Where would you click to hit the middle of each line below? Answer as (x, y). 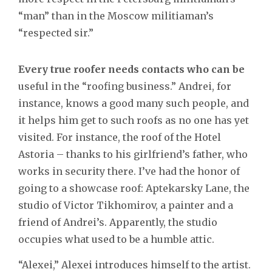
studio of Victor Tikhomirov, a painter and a (126, 205)
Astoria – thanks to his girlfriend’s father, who (133, 154)
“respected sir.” (56, 32)
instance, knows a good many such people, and (134, 103)
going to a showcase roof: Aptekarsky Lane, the (134, 188)
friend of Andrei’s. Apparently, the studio (118, 222)
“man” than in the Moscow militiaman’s (116, 15)
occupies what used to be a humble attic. (116, 239)
